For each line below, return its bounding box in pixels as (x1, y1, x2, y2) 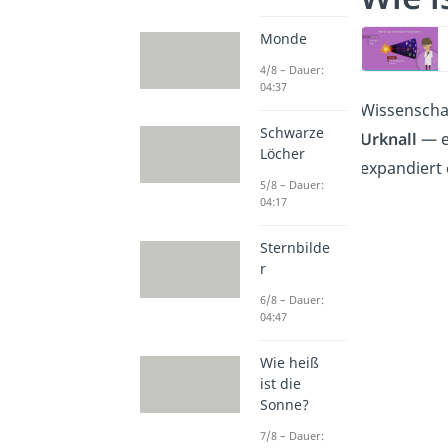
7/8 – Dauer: (259, 428, 324, 444)
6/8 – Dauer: (259, 292, 324, 308)
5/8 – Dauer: (259, 177, 324, 193)
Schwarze (259, 123, 324, 143)
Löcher (259, 144, 305, 164)
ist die (259, 374, 301, 394)
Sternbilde (259, 238, 330, 258)
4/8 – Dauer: (259, 62, 324, 78)
